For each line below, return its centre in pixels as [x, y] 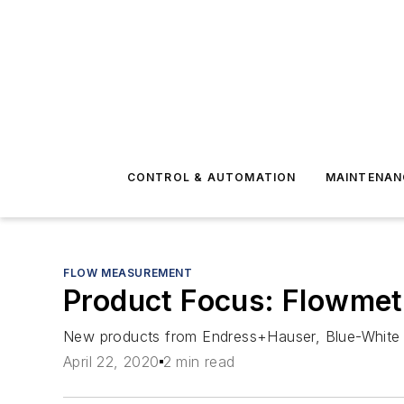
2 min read [199, 362]
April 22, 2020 [111, 362]
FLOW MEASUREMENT [128, 273]
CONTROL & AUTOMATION [211, 177]
